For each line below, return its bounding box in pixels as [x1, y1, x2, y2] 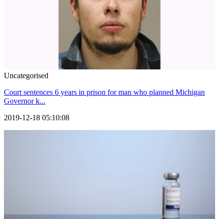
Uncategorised [4, 71, 48, 80]
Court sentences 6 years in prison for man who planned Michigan [4, 88, 205, 96]
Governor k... [4, 96, 45, 105]
